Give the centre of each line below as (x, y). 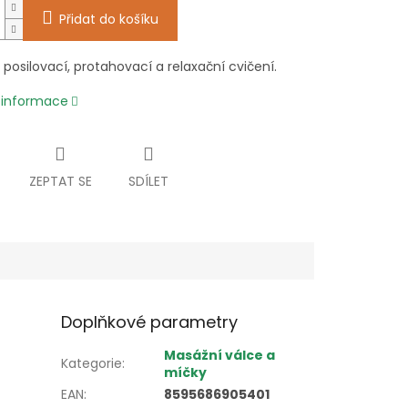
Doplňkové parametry (150, 322)
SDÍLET (148, 182)
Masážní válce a (220, 356)
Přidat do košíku (108, 20)
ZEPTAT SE (60, 182)
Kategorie (92, 364)
